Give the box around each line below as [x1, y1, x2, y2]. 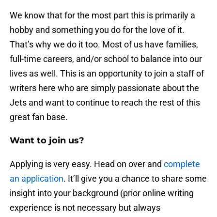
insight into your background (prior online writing [10, 188, 194, 199]
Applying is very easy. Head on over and [10, 159, 164, 170]
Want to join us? [10, 135, 84, 146]
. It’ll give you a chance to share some [63, 173, 207, 184]
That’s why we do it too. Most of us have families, [10, 39, 198, 50]
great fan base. [10, 112, 68, 123]
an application [10, 173, 63, 184]
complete [164, 159, 200, 170]
